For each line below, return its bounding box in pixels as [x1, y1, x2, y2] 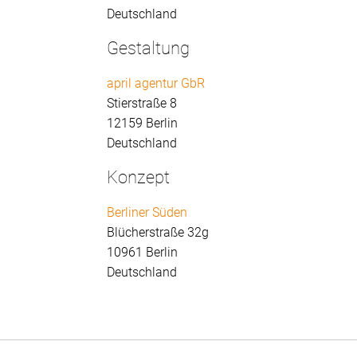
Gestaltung [107, 38, 190, 59]
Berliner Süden [107, 205, 188, 221]
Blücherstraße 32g [107, 225, 210, 241]
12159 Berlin [107, 116, 178, 131]
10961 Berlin [107, 245, 178, 261]
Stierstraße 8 [107, 96, 178, 112]
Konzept [107, 167, 171, 188]
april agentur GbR [107, 76, 206, 92]
